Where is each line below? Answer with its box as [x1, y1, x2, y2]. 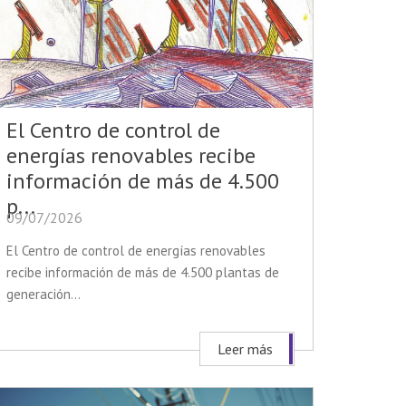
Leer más [217, 340, 273, 359]
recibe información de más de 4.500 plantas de [6, 264, 279, 282]
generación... [6, 285, 81, 304]
